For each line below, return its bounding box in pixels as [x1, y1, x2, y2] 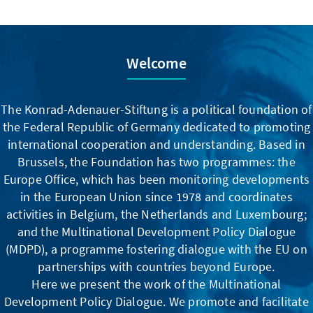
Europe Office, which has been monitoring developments [3, 170, 310, 187]
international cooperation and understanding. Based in [8, 136, 305, 152]
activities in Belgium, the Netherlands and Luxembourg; [6, 205, 307, 222]
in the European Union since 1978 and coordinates [20, 188, 293, 205]
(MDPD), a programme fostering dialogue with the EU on [6, 240, 307, 257]
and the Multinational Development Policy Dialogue [17, 223, 296, 240]
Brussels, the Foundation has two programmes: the [17, 153, 296, 170]
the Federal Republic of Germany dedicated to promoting [2, 118, 311, 135]
